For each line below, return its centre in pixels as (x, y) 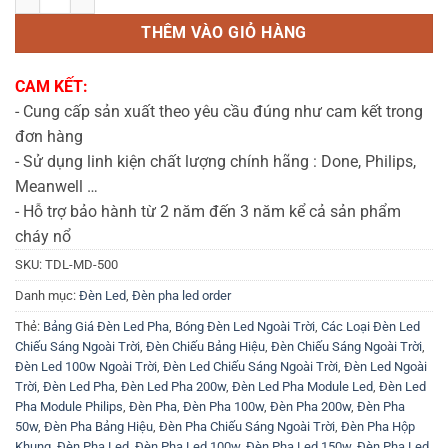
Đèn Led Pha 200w (173, 386)
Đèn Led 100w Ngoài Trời (86, 366)
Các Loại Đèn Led (370, 326)
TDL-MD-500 (81, 264)
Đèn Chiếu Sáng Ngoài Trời (346, 346)
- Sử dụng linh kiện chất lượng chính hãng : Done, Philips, (215, 161)
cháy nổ (43, 236)
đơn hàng (49, 136)
